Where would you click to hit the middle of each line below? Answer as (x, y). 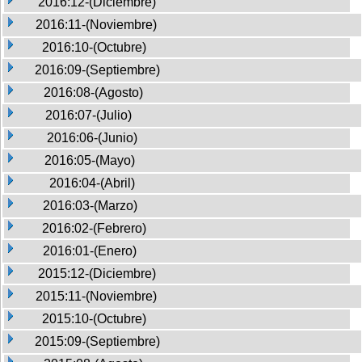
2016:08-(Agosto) (93, 92)
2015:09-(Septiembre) (97, 341)
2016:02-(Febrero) (94, 228)
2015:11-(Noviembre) (96, 296)
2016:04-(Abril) (92, 183)
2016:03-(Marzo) (90, 205)
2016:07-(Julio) (88, 115)
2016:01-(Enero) (90, 250)
